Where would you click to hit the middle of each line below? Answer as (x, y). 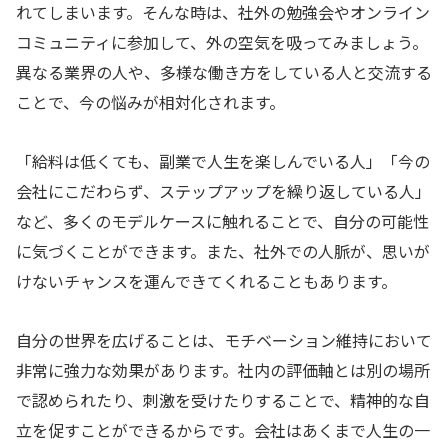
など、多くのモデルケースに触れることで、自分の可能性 (222, 221)
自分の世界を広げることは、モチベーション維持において (224, 340)
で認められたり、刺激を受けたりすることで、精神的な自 (223, 400)
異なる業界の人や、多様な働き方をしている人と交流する (224, 72)
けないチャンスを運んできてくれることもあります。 (206, 281)
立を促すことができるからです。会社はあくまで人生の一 (223, 430)
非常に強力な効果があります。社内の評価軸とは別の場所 (223, 370)
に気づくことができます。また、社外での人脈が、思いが (223, 251)
